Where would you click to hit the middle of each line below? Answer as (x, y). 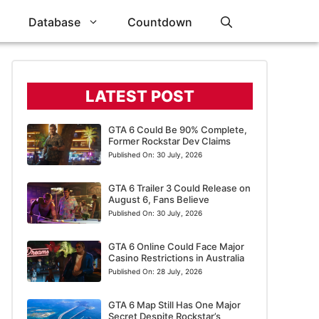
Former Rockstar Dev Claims (169, 141)
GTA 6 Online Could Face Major (176, 246)
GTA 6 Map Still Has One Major (174, 304)
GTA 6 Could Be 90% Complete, (177, 129)
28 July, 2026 (179, 271)
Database (54, 22)
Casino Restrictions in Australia (176, 257)
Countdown (160, 22)
